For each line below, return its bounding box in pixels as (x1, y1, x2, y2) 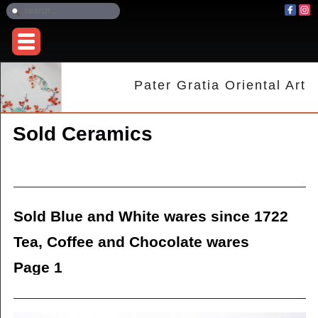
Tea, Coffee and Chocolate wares (13, 234, 249, 251)
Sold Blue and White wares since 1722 (13, 208, 288, 225)
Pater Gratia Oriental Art (134, 78, 307, 93)
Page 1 (13, 259, 62, 276)
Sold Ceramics (12, 123, 153, 146)
